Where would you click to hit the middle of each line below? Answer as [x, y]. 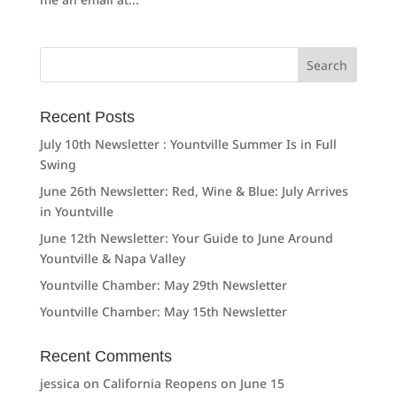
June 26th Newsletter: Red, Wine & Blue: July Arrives [194, 191]
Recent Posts [87, 117]
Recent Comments [105, 357]
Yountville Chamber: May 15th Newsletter [163, 312]
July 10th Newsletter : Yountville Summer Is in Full [188, 144]
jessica [59, 384]
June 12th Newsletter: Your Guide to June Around [186, 238]
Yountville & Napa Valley [112, 259]
